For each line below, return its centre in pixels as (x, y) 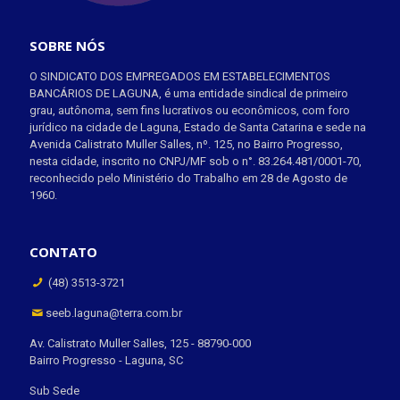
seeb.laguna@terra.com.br (114, 312)
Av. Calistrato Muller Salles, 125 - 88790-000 (140, 343)
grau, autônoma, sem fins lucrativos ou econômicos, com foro (190, 110)
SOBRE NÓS (67, 45)
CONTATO (63, 251)
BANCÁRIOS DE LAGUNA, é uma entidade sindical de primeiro (189, 93)
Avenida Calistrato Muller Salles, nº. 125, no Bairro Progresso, (186, 144)
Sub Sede (54, 390)
